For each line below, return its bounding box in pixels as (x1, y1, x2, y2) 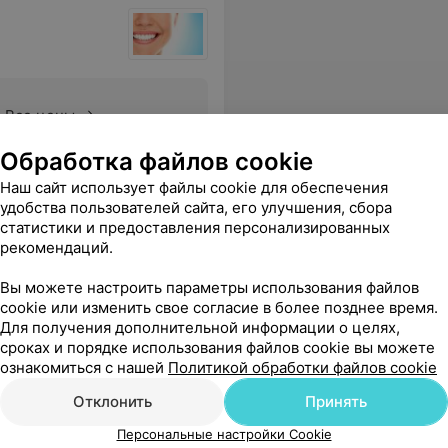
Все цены (4, 106, 75, 125)
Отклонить (72, 392, 152, 411)
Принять (305, 392, 367, 411)
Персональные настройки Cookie (116, 426, 332, 442)
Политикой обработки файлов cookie (168, 358, 437, 377)
